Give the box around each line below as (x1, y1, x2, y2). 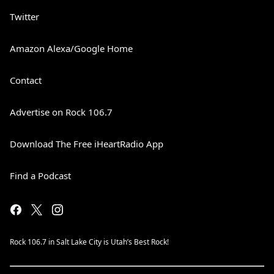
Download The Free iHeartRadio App (10, 138, 163, 150)
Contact (10, 74, 42, 86)
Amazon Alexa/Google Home (10, 42, 133, 54)
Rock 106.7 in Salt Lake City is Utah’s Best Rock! (10, 237, 169, 247)
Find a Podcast (10, 169, 71, 182)
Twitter (10, 10, 39, 23)
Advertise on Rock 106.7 (10, 106, 113, 118)
